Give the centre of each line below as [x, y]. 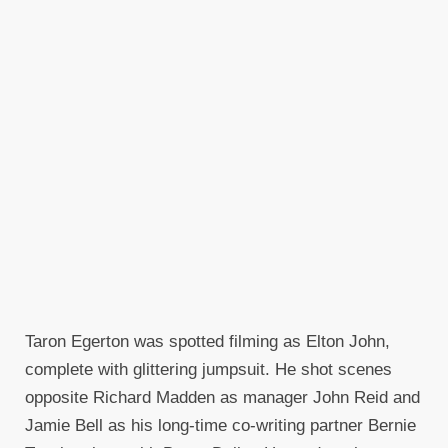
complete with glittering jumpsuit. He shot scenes [208, 370]
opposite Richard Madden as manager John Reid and [222, 398]
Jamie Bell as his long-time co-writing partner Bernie [220, 426]
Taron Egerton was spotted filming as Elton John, [207, 342]
